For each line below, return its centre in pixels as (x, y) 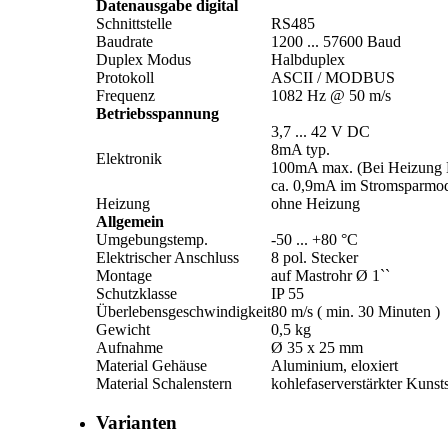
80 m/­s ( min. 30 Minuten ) (355, 312)
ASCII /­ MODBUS (333, 78)
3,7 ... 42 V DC (320, 132)
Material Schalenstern (164, 384)
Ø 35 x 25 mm (317, 348)
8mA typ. (300, 150)
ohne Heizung (315, 204)
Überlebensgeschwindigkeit (183, 312)
